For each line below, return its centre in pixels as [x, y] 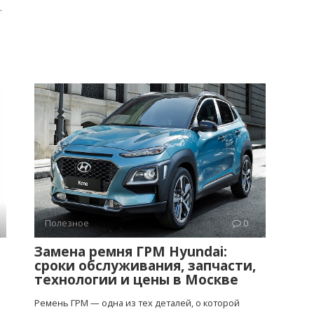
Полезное [67, 223]
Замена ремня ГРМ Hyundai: [131, 251]
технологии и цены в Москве [136, 279]
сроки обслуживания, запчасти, [145, 265]
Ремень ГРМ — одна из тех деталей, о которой [137, 302]
